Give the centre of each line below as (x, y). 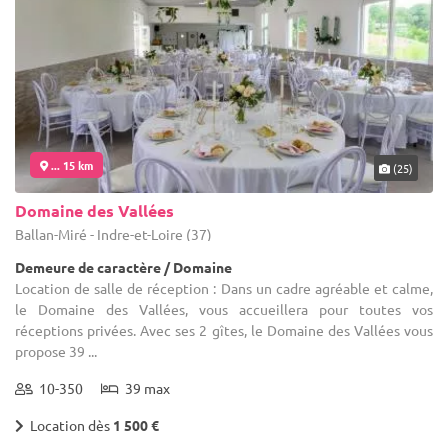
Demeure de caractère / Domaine (123, 266)
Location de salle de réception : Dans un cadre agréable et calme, (224, 287)
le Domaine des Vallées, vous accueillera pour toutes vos (224, 308)
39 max (144, 387)
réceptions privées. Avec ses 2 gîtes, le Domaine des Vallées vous (224, 329)
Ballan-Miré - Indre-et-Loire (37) (113, 233)
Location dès (68, 424)
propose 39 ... (56, 350)
